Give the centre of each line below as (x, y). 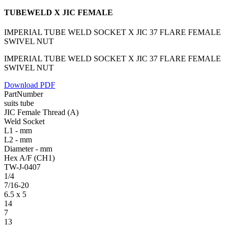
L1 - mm (18, 130)
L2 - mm (18, 139)
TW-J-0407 (22, 167)
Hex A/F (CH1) (29, 158)
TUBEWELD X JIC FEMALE (59, 12)
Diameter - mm (28, 148)
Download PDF (30, 85)
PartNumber (24, 94)
